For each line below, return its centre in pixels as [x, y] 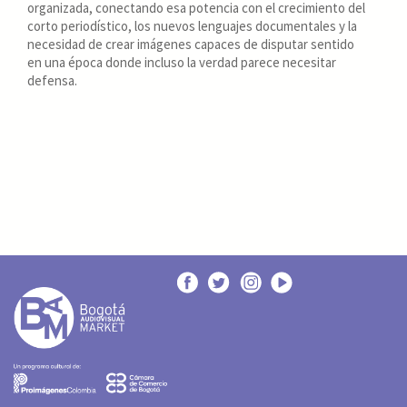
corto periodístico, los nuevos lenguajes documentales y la [192, 26]
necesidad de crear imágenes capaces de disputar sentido [191, 45]
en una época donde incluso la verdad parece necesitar [182, 63]
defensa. [52, 81]
